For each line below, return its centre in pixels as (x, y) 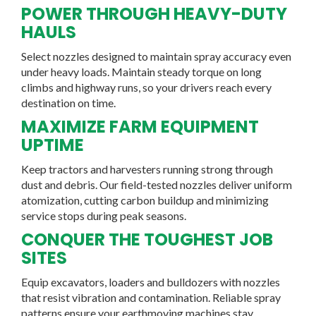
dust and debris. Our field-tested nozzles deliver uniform (157, 184)
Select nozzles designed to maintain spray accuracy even (156, 56)
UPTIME (53, 145)
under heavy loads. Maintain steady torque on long (141, 71)
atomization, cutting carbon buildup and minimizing (145, 200)
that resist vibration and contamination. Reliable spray (151, 297)
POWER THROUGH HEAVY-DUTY (154, 13)
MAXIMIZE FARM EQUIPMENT (140, 126)
